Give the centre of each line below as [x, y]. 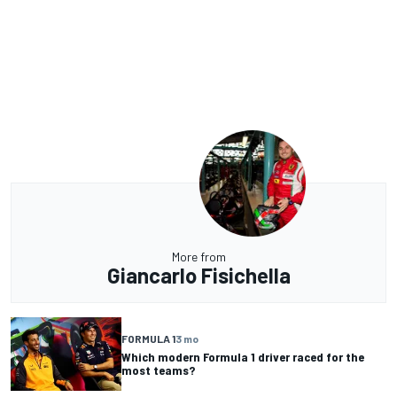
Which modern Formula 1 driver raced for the [243, 356]
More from [198, 257]
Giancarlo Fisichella [198, 276]
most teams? [158, 370]
